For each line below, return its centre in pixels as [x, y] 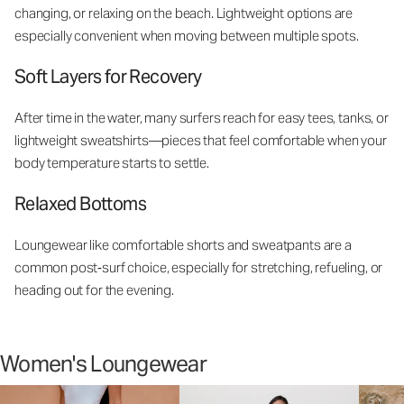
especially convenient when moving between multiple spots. [188, 35]
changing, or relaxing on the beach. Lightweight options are [184, 13]
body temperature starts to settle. [113, 162]
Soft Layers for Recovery [110, 76]
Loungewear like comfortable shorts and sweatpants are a [183, 244]
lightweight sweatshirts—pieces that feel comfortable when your [201, 140]
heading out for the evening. [96, 289]
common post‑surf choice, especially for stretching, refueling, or [199, 267]
